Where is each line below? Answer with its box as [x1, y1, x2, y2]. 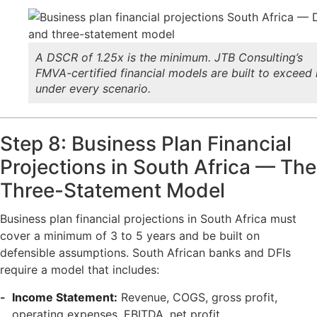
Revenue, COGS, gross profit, [117, 289, 277, 304]
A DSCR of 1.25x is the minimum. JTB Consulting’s [35, 50, 303, 64]
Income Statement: [11, 289, 117, 304]
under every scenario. [35, 81, 151, 96]
